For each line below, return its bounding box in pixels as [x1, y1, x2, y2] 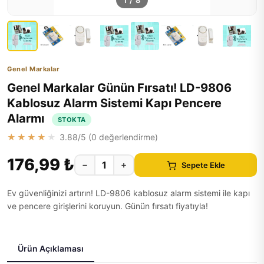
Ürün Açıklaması [18, 243, 84, 253]
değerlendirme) [97, 132, 158, 142]
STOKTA [58, 115, 86, 124]
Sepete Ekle [181, 160, 225, 170]
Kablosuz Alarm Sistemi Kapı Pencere [7, 96, 222, 110]
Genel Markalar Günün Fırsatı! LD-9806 [7, 81, 232, 95]
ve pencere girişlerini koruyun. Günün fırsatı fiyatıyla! [7, 201, 208, 211]
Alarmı [7, 111, 47, 126]
